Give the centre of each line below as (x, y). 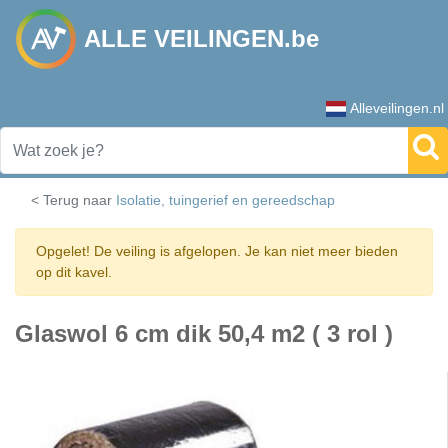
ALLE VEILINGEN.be (201, 38)
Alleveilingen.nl (397, 108)
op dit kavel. (74, 272)
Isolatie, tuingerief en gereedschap (225, 200)
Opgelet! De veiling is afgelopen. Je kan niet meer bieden (217, 251)
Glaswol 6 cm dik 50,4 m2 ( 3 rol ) (204, 333)
